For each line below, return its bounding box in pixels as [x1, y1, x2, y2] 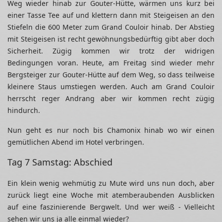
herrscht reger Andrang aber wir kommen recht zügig [7, 94, 215, 104]
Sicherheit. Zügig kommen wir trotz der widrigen [7, 46, 215, 56]
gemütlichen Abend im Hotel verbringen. [7, 137, 144, 147]
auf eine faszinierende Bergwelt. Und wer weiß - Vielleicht [7, 202, 215, 212]
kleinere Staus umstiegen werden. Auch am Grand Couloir [7, 82, 215, 92]
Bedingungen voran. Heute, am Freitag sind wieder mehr [7, 58, 215, 68]
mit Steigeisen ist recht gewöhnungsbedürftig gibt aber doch [7, 34, 215, 44]
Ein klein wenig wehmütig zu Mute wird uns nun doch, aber [7, 178, 215, 188]
